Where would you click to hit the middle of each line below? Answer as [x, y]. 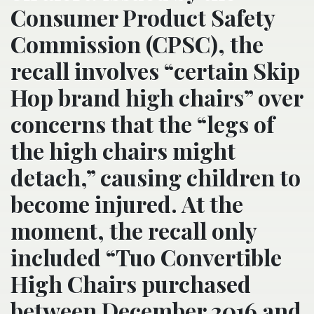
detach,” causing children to [156, 177]
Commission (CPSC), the [137, 44]
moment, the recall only [134, 231]
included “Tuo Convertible [146, 257]
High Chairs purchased [131, 284]
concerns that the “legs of [143, 124]
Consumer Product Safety [143, 18]
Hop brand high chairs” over [157, 97]
